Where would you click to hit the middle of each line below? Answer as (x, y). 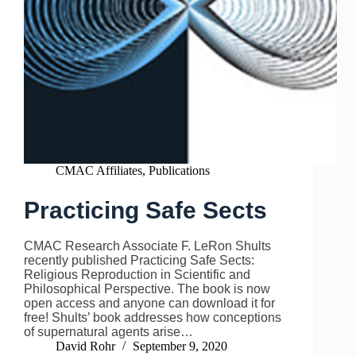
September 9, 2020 (180, 346)
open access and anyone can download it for (149, 304)
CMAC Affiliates (99, 171)
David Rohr (85, 346)
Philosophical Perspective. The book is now (147, 289)
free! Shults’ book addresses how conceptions (153, 318)
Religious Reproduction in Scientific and (137, 275)
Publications (179, 171)
